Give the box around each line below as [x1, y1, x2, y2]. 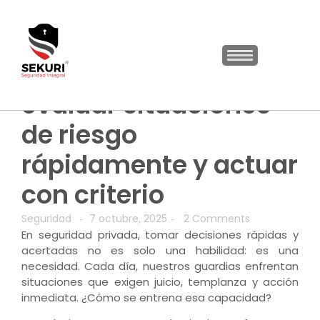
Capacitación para [21, 57, 258, 92]
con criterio [21, 177, 164, 212]
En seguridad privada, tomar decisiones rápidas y [21, 227, 299, 242]
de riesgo [21, 117, 137, 152]
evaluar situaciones [21, 87, 271, 122]
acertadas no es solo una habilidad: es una [21, 243, 299, 258]
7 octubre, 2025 [89, 211, 167, 226]
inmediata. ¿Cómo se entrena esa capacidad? [21, 290, 271, 305]
